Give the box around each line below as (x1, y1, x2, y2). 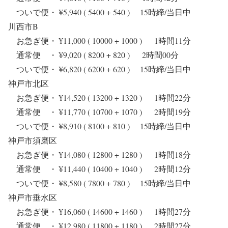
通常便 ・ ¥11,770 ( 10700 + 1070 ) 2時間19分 (8, 106, 191, 118)
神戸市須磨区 (8, 135, 57, 146)
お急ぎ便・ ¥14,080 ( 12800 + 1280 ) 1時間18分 (8, 149, 191, 160)
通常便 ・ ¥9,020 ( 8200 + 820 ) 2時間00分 (8, 49, 179, 61)
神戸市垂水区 (8, 192, 57, 203)
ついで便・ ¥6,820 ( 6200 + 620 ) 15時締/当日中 (8, 64, 199, 75)
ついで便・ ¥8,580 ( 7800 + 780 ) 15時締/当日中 (8, 178, 199, 189)
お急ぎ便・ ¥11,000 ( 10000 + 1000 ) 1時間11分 (8, 35, 191, 46)
